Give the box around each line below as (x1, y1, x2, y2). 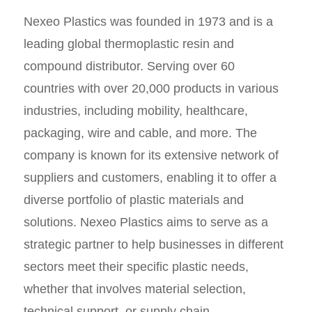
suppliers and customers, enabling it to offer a (23, 170, 276, 185)
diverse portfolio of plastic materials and (23, 192, 244, 207)
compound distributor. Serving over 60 (23, 58, 235, 73)
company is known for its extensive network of (23, 148, 279, 162)
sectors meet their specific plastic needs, (23, 259, 249, 274)
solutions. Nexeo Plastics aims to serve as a (23, 214, 268, 229)
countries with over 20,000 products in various (23, 81, 279, 95)
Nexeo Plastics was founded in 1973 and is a (23, 14, 273, 29)
